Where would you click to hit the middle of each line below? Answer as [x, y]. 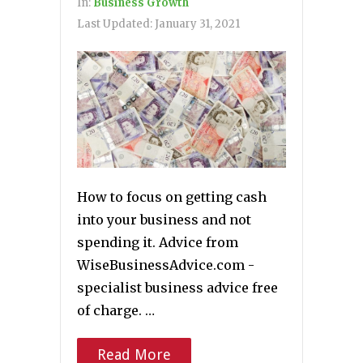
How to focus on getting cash [172, 197]
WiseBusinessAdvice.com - [166, 265]
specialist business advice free [177, 288]
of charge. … [116, 311]
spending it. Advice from [158, 243]
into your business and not [164, 220]
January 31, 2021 [197, 23]
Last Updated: [116, 23]
